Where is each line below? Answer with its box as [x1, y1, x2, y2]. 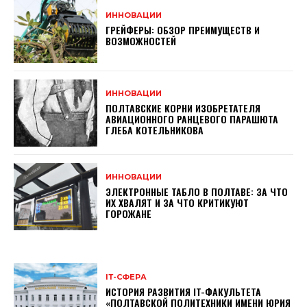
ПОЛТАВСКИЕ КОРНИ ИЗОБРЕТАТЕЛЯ [106, 101, 261, 116]
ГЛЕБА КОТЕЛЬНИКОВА [106, 123, 204, 138]
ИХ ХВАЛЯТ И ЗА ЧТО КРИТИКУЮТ [106, 195, 249, 210]
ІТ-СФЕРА [106, 272, 147, 282]
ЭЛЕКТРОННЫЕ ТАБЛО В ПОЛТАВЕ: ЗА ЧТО [106, 184, 288, 199]
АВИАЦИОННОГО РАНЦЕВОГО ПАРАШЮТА [106, 112, 279, 127]
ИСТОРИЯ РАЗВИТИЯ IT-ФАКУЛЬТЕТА [106, 284, 262, 299]
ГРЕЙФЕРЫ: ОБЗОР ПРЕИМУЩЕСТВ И [106, 23, 260, 38]
